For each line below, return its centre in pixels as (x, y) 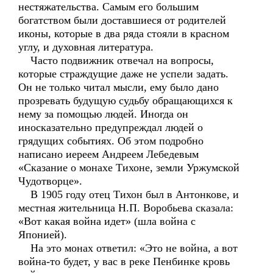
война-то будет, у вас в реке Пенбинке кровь (124, 261)
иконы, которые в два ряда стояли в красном (124, 34)
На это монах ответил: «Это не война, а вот (128, 248)
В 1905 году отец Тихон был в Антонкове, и (129, 194)
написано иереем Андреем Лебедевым (108, 154)
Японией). (43, 235)
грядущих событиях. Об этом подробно (111, 141)
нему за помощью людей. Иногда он (103, 114)
